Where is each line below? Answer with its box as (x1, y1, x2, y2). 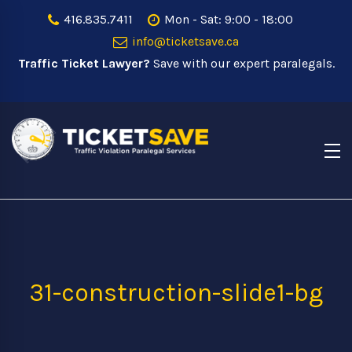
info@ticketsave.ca (129, 34, 239, 49)
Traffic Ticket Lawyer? (17, 56, 150, 71)
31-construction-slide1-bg (29, 278, 323, 308)
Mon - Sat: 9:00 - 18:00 (160, 12, 293, 27)
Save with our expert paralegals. (149, 56, 335, 71)
